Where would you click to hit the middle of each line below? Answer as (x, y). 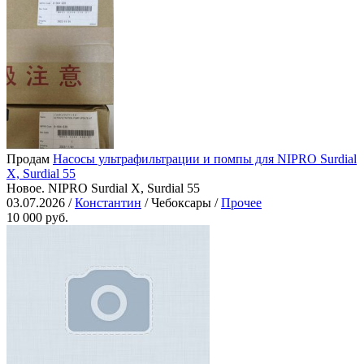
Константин (108, 203)
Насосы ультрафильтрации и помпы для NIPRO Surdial (205, 159)
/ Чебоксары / (181, 203)
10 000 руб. (37, 218)
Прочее (241, 203)
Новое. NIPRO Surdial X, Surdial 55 (103, 188)
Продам (28, 159)
